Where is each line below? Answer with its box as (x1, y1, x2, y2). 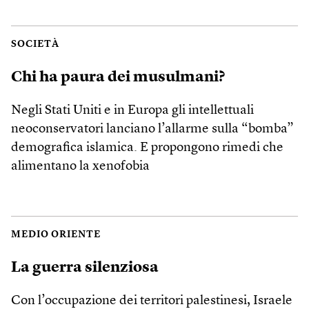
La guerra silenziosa (11, 259, 159, 275)
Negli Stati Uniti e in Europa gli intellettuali (11, 103, 254, 117)
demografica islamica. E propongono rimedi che (11, 141, 283, 154)
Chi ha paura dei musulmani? (11, 69, 225, 85)
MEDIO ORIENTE (11, 230, 101, 239)
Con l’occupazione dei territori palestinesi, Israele (11, 294, 292, 308)
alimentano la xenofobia (11, 159, 150, 173)
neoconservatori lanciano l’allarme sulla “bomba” (11, 122, 294, 136)
